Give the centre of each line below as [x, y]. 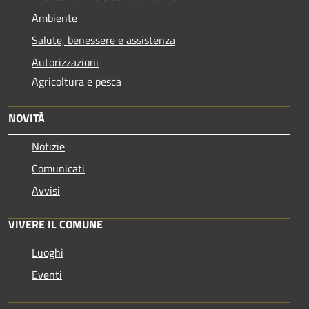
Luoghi [48, 252]
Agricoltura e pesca [77, 81]
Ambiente [54, 18]
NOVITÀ [27, 118]
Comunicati [58, 168]
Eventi [47, 274]
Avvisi [46, 190]
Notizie [48, 146]
